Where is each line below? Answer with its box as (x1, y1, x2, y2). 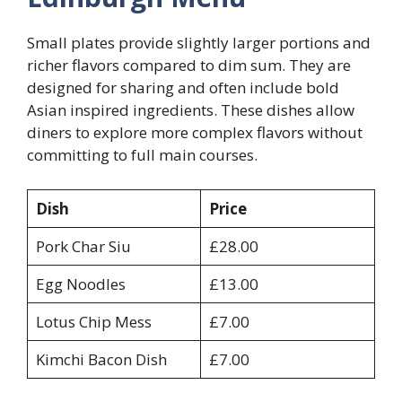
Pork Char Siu (35, 235, 131, 257)
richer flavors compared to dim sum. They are (27, 55, 351, 76)
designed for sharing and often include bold (27, 77, 339, 99)
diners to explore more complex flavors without (27, 122, 363, 144)
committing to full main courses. (27, 144, 258, 166)
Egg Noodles (35, 273, 126, 294)
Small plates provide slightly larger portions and (27, 32, 371, 54)
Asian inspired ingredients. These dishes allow (27, 100, 354, 121)
